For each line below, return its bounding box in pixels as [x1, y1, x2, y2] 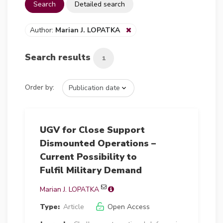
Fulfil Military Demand [40, 164, 142, 176]
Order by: [25, 83, 54, 92]
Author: [30, 25, 55, 35]
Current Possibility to [40, 150, 137, 163]
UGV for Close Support [40, 123, 145, 136]
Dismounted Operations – [40, 137, 156, 149]
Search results [25, 51, 93, 64]
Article [63, 202, 84, 212]
